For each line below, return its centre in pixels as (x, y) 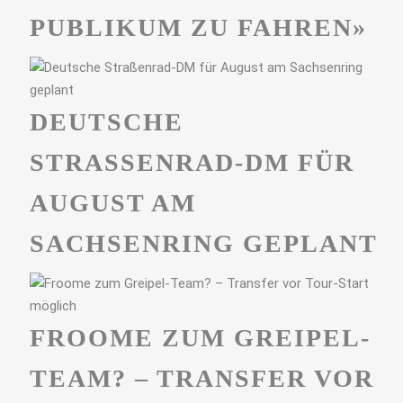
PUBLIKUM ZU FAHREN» (198, 27)
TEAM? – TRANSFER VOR (201, 378)
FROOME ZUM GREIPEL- (200, 337)
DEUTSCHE (106, 121)
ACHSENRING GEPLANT (194, 243)
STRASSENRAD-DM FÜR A (192, 162)
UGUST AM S (112, 202)
